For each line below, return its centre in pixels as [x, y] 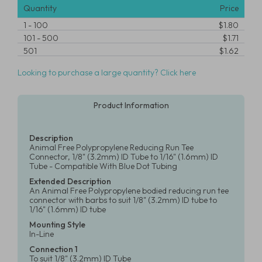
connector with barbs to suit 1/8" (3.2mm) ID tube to [123, 200]
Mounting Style [57, 225]
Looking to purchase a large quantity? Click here [107, 73]
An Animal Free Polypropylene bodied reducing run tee [129, 191]
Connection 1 [54, 249]
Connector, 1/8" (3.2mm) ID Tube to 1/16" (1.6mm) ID [124, 157]
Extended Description [70, 181]
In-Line [42, 234]
